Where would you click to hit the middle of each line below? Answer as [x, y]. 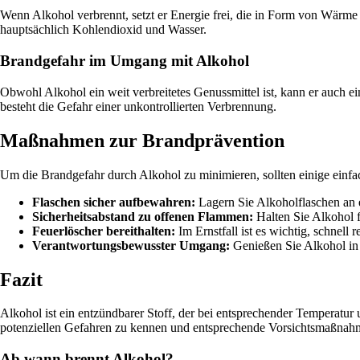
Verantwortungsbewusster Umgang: [131, 245]
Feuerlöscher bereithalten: [104, 231]
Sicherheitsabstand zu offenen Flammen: [143, 216]
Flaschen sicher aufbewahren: [114, 202]
